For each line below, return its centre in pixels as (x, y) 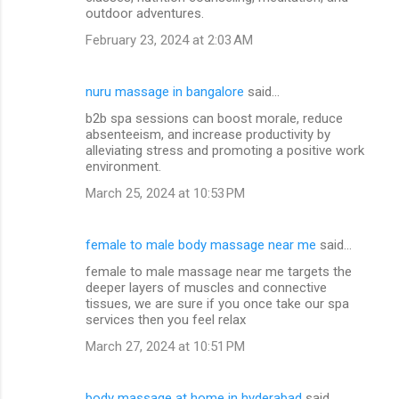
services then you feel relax (166, 319)
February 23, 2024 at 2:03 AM (169, 40)
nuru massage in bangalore (165, 91)
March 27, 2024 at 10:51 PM (165, 346)
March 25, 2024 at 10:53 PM (165, 193)
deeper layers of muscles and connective (206, 287)
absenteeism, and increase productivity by (208, 134)
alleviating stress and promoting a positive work (225, 150)
